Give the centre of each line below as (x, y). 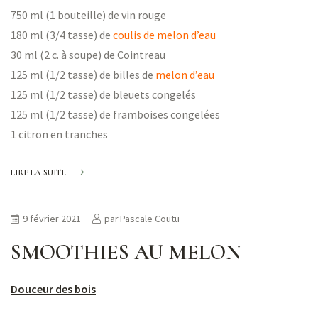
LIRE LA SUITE (38, 172)
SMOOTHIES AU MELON (126, 253)
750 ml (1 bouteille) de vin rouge (88, 15)
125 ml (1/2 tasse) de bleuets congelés (103, 94)
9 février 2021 (52, 219)
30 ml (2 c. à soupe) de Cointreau (88, 54)
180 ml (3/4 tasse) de (61, 34)
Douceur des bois (53, 289)
